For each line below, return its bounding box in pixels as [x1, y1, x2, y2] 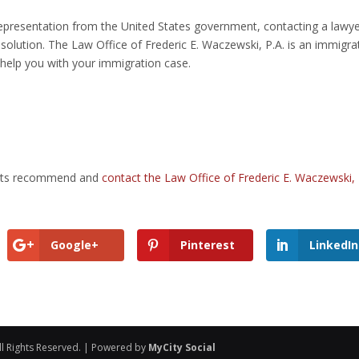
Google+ [50, 237, 99, 253]
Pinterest [179, 237, 235, 253]
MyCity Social [148, 341, 216, 355]
